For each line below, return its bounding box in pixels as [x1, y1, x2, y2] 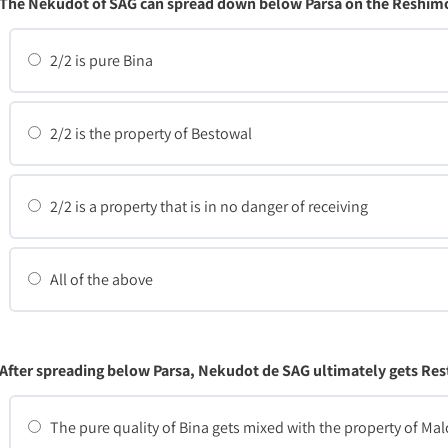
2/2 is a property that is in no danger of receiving [47, 195, 368, 217]
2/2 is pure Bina [47, 49, 153, 71]
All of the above [47, 268, 153, 290]
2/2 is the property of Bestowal [47, 122, 252, 144]
